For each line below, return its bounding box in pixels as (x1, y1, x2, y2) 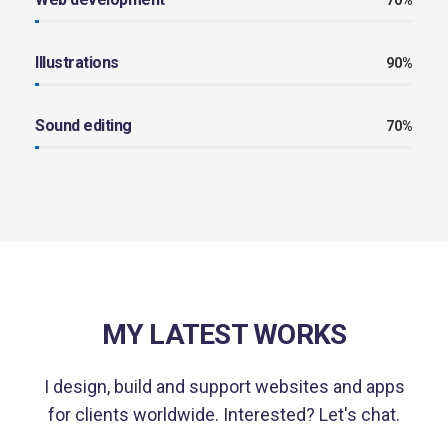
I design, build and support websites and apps (43, 376, 405, 397)
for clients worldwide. (48, 404, 219, 425)
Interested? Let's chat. (219, 404, 400, 425)
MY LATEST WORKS (101, 318, 347, 351)
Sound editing (35, 116, 132, 135)
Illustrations (35, 53, 119, 72)
